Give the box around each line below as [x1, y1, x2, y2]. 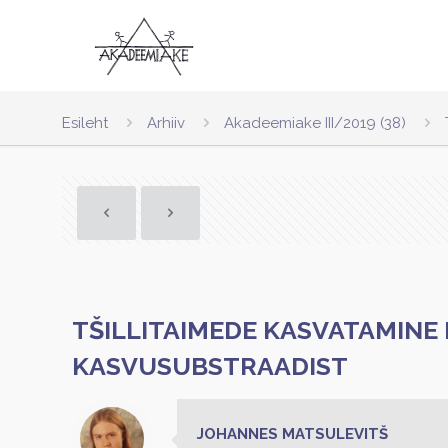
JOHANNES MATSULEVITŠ [197, 425, 388, 443]
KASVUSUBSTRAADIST [72, 351, 348, 381]
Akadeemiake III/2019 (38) [224, 114, 406, 132]
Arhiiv [147, 114, 185, 132]
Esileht [62, 114, 108, 132]
